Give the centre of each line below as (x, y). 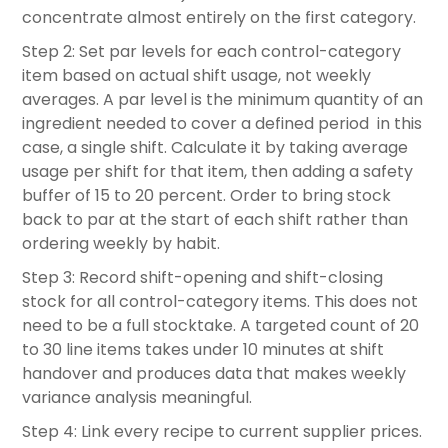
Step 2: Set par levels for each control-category (211, 52)
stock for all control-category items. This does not (220, 302)
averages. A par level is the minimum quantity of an (222, 100)
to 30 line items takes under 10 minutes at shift (203, 350)
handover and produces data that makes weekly (214, 374)
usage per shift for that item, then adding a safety (217, 172)
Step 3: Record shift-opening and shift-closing (202, 278)
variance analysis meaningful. (137, 398)
